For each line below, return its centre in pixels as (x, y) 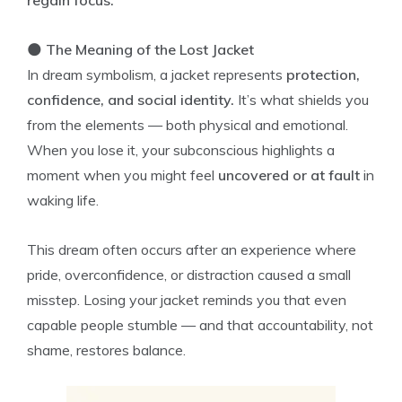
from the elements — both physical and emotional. (188, 125)
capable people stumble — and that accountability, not (200, 325)
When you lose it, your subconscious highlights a (181, 150)
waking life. (63, 200)
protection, (323, 74)
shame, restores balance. (106, 350)
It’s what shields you (301, 100)
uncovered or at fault (289, 175)
